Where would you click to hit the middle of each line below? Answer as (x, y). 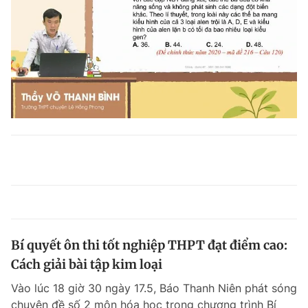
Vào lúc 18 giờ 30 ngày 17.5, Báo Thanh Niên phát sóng (154, 288)
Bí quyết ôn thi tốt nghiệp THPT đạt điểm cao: (149, 245)
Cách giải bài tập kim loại (87, 264)
